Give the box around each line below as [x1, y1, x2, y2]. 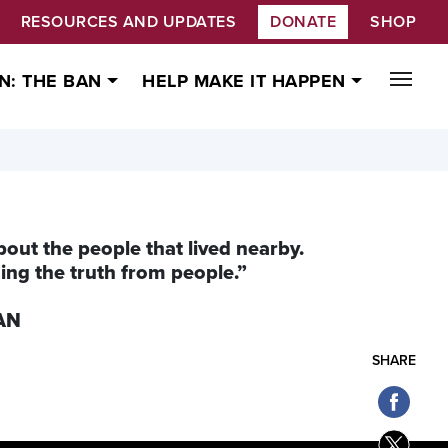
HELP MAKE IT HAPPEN [142, 70, 352, 93]
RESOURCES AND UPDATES [20, 12, 236, 32]
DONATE [270, 12, 336, 32]
